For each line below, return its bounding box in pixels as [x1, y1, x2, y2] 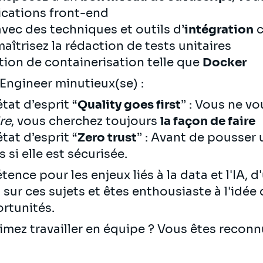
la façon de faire [160, 113, 255, 129]
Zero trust [77, 130, 137, 145]
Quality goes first [77, 97, 181, 112]
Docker [203, 55, 247, 70]
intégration [184, 22, 254, 37]
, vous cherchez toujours [11, 113, 160, 129]
